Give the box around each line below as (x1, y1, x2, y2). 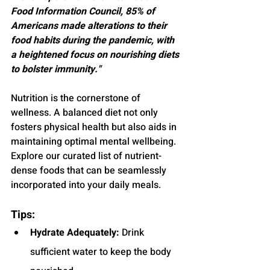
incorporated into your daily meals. (11, 177, 161, 192)
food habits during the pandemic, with (11, 33, 177, 48)
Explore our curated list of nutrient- (11, 148, 162, 163)
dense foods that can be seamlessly (11, 163, 169, 178)
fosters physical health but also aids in (11, 119, 179, 134)
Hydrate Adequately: (30, 225, 119, 240)
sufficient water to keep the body (30, 244, 174, 259)
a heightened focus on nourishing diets (11, 47, 181, 62)
